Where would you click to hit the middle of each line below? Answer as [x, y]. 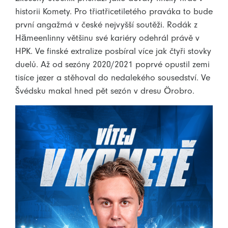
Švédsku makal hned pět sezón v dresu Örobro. [105, 90]
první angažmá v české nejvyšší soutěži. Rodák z [106, 24]
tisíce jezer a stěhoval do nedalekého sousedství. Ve [113, 77]
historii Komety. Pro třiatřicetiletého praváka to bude [114, 11]
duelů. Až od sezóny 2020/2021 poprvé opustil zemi [112, 64]
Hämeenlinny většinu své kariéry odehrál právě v [107, 37]
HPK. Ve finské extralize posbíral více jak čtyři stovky [113, 51]
